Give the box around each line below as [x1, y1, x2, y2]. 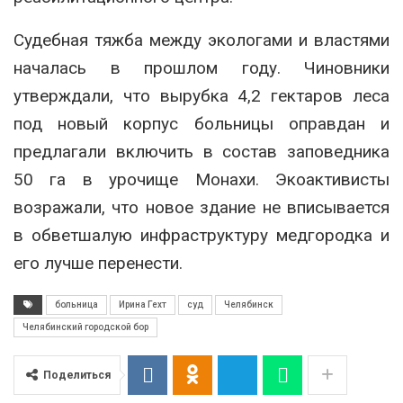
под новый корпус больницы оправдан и [13, 112, 390, 134]
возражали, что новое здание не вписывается [13, 196, 390, 218]
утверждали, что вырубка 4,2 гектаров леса [13, 85, 390, 106]
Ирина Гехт [119, 299, 166, 309]
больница [55, 299, 98, 309]
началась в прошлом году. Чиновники [13, 57, 390, 78]
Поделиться [43, 368, 111, 381]
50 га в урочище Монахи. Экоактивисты [13, 168, 390, 190]
